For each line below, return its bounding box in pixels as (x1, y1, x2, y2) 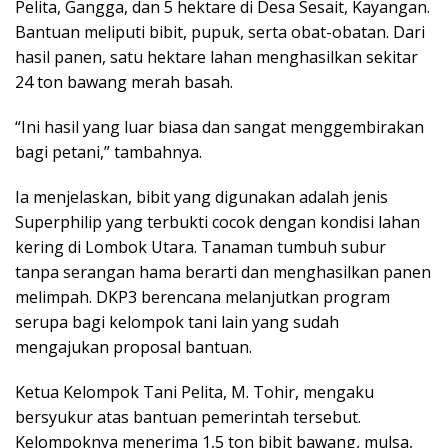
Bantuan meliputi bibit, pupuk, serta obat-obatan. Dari (15, 21, 425, 44)
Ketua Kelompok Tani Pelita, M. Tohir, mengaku (15, 381, 374, 404)
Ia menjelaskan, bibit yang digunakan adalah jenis (15, 186, 388, 209)
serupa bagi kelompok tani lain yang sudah (15, 311, 339, 334)
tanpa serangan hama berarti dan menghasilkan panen (15, 261, 431, 284)
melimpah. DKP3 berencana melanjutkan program (15, 286, 390, 309)
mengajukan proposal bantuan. (15, 336, 252, 359)
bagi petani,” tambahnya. (15, 141, 202, 164)
